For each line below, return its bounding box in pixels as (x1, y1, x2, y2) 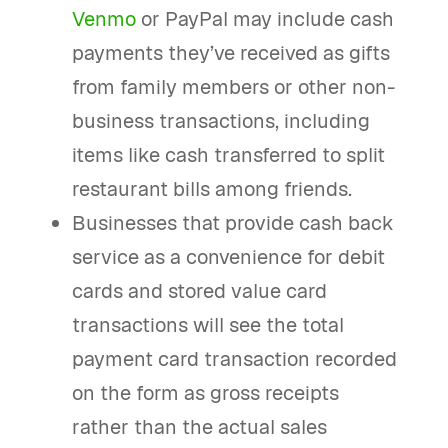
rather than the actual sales (72, 414, 328, 440)
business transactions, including (72, 108, 371, 134)
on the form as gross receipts (72, 380, 340, 406)
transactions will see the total (72, 312, 345, 338)
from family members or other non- (72, 74, 396, 100)
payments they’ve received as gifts (72, 40, 391, 66)
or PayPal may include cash (136, 6, 395, 32)
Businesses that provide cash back (72, 210, 395, 236)
